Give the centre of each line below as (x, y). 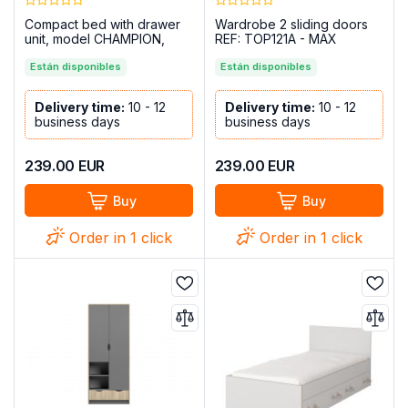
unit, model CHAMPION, (95, 39)
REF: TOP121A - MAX (275, 39)
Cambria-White (69, 54)
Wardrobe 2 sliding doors (291, 25)
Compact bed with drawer (103, 25)
